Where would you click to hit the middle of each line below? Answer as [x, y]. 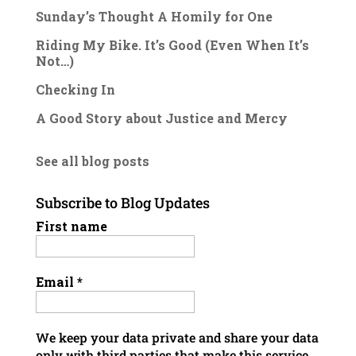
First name [71, 226]
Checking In [75, 89]
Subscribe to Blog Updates [122, 202]
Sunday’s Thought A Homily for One [154, 16]
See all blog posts [92, 161]
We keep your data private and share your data [177, 337]
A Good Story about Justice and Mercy [161, 118]
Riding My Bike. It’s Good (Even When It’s [172, 44]
